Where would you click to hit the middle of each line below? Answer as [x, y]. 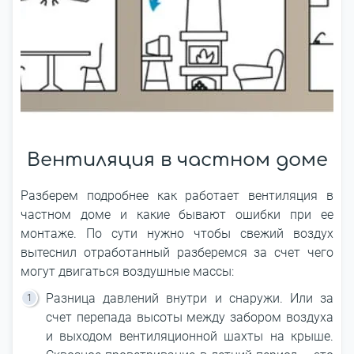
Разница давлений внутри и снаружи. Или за [190, 298]
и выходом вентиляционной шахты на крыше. [190, 336]
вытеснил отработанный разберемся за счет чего [177, 252]
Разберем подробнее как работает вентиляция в [177, 196]
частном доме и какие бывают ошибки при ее [177, 215]
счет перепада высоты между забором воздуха [190, 317]
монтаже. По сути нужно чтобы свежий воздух [177, 233]
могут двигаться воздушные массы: [129, 271]
